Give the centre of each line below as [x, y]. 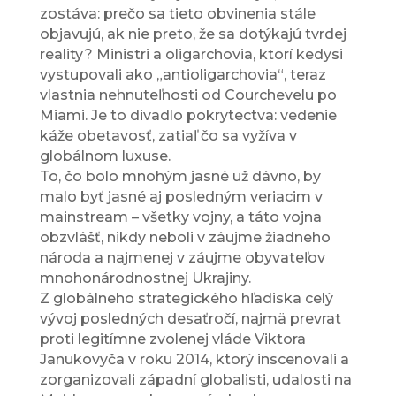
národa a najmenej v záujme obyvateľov [182, 258]
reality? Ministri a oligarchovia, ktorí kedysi [191, 55]
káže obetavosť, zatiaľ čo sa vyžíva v [168, 136]
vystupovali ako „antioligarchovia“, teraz [183, 75]
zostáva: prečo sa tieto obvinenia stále [177, 14]
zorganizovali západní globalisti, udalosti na [195, 380]
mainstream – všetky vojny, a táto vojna [180, 217]
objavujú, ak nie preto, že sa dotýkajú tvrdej [193, 34]
